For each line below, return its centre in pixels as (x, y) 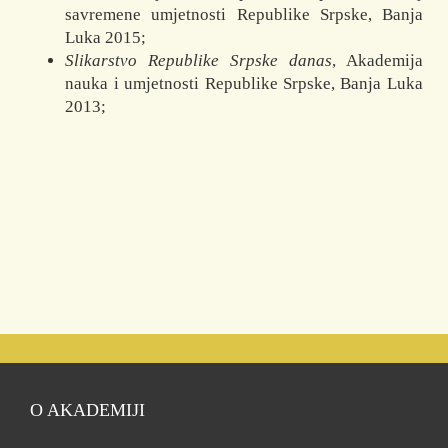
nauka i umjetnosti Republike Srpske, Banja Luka (244, 84)
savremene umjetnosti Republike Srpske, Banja (244, 15)
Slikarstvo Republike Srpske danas (198, 61)
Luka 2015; (106, 38)
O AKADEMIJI (87, 410)
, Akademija (377, 61)
